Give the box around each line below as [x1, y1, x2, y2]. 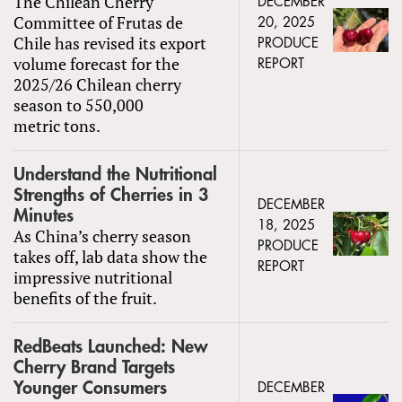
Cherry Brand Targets [13, 357, 175, 377]
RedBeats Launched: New [13, 336, 208, 356]
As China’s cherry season [13, 224, 191, 247]
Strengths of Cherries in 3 [13, 185, 209, 205]
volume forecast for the [13, 52, 179, 74]
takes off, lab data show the [13, 245, 207, 267]
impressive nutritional [13, 266, 172, 288]
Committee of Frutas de [13, 11, 183, 33]
